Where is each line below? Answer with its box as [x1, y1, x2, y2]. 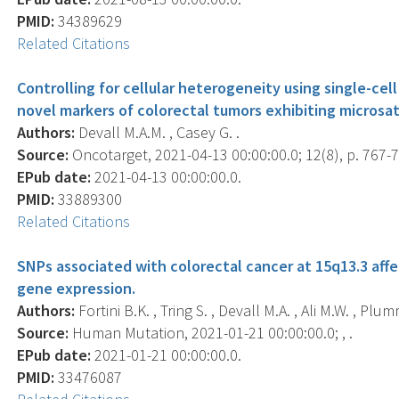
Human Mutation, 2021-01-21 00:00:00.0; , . [69, 322, 354, 343]
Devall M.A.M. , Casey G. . [75, 121, 240, 142]
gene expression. [17, 277, 136, 298]
